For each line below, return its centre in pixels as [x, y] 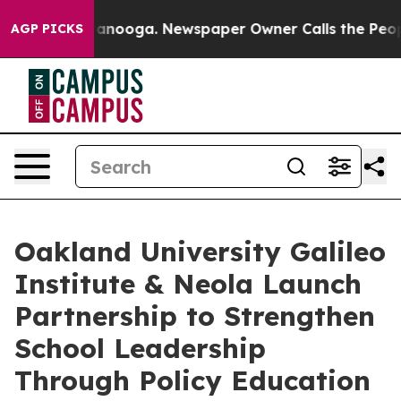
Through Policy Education [192, 380]
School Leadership [140, 348]
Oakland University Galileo [200, 252]
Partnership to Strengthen [195, 316]
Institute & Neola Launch [188, 284]
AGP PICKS [47, 29]
